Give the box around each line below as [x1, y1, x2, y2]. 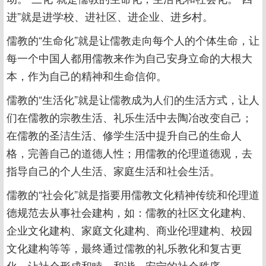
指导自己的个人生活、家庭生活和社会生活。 [7, 163, 220, 178]
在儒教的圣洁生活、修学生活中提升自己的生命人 [7, 127, 242, 142]
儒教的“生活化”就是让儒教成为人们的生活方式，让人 [7, 91, 259, 107]
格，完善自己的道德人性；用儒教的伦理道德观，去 [7, 145, 252, 160]
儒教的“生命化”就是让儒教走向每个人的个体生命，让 [7, 32, 259, 47]
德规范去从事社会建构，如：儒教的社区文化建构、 [7, 204, 252, 220]
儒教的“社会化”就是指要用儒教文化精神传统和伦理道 [7, 186, 259, 202]
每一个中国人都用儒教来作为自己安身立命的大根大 [7, 50, 252, 65]
